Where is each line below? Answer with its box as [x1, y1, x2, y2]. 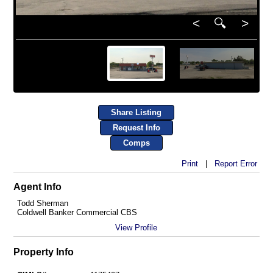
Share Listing [111, 108, 162, 118]
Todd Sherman [16, 199, 68, 208]
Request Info [112, 123, 160, 133]
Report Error [214, 158, 257, 168]
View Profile [115, 223, 158, 233]
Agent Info [13, 182, 62, 193]
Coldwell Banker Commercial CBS [16, 208, 137, 218]
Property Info [13, 246, 74, 257]
